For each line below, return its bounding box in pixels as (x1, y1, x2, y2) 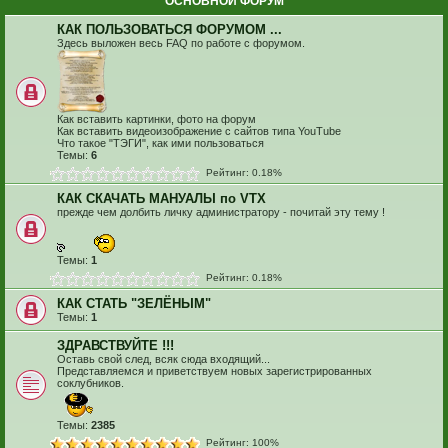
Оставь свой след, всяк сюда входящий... (57, 353, 270, 366)
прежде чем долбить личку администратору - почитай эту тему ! (57, 206, 385, 219)
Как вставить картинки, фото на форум (57, 113, 256, 126)
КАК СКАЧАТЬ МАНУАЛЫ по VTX (57, 191, 266, 207)
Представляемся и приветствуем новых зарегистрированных (57, 365, 372, 378)
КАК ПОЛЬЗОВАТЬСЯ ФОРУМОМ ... (57, 22, 282, 38)
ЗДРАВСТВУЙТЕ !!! (57, 338, 174, 354)
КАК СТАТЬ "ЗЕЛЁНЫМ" (57, 296, 211, 312)
